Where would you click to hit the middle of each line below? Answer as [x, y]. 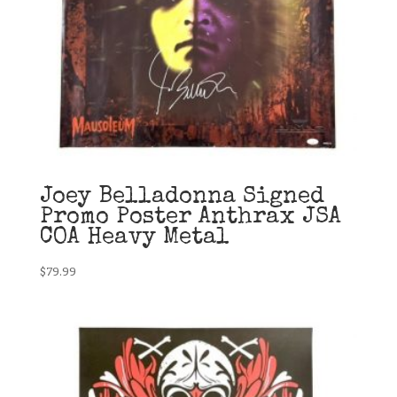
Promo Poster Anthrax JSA [190, 218]
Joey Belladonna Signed [182, 198]
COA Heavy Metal [134, 239]
